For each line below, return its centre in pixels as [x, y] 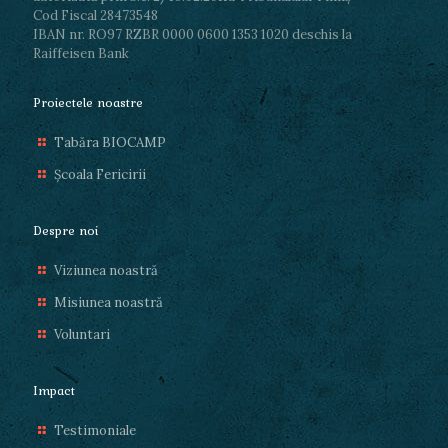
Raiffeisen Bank [81, 54]
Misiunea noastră [109, 303]
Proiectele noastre [88, 103]
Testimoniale [95, 431]
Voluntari [82, 335]
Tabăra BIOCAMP [110, 143]
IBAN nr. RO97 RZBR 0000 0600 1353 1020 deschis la [192, 35]
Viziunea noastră [106, 271]
